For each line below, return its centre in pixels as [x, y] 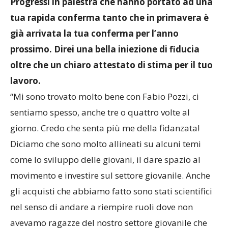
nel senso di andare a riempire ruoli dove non [102, 216]
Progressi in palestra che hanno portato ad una [111, 11]
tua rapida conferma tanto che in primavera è [109, 27]
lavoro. [25, 90]
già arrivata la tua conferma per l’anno [94, 43]
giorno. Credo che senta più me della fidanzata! [105, 137]
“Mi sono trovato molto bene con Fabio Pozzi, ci [105, 106]
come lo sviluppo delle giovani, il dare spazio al [105, 169]
